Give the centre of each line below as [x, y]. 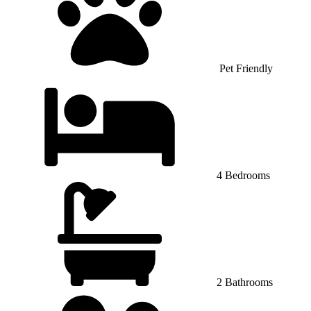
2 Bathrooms [243, 282]
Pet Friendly [243, 68]
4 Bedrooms [242, 175]
